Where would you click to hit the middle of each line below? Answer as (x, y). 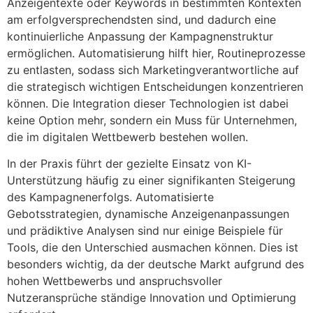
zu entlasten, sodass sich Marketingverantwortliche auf (153, 70)
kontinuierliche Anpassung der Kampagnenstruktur (140, 36)
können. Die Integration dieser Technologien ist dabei (148, 103)
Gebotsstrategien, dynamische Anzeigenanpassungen (148, 214)
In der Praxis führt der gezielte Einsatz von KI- (129, 164)
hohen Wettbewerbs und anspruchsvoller (115, 281)
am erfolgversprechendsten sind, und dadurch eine (141, 19)
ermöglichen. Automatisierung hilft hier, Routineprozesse (156, 53)
